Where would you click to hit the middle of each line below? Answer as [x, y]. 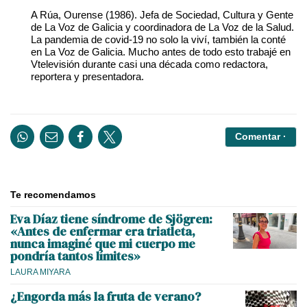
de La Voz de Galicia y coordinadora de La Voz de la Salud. [162, 27]
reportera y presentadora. [87, 77]
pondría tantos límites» [75, 256]
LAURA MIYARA [40, 272]
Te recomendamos [53, 195]
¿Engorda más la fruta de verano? [106, 297]
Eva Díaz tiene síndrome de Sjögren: [111, 219]
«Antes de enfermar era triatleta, [103, 232]
